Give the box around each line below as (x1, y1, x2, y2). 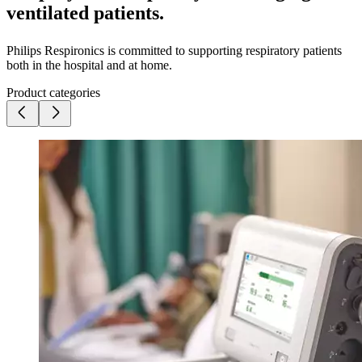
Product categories (6, 85, 100, 99)
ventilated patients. (6, 2, 164, 23)
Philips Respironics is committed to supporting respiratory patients (6, 43, 342, 57)
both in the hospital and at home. (6, 57, 175, 72)
